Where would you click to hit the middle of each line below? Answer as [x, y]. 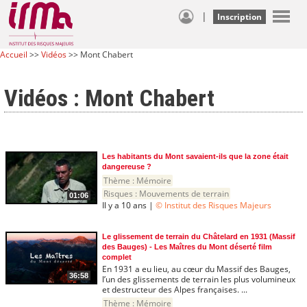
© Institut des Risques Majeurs [213, 206]
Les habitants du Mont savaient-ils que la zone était [195, 157]
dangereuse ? [127, 167]
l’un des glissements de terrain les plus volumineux [199, 280]
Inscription [240, 17]
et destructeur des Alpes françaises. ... [175, 290]
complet [117, 257]
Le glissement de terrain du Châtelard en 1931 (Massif [199, 237]
